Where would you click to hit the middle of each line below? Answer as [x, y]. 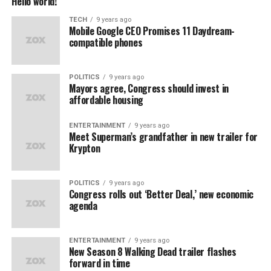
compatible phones [106, 43]
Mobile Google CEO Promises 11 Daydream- [152, 31]
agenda [83, 206]
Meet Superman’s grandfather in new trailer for [163, 137]
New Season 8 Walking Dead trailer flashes [152, 252]
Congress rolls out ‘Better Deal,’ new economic [161, 194]
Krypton [84, 149]
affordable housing [106, 100]
